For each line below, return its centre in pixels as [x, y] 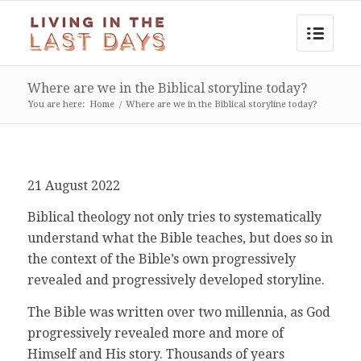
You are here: [56, 104]
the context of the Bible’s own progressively [161, 259]
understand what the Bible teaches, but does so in [180, 239]
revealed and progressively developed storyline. [176, 280]
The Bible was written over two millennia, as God [178, 312]
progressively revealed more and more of [155, 333]
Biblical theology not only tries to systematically [174, 218]
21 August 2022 [73, 185]
